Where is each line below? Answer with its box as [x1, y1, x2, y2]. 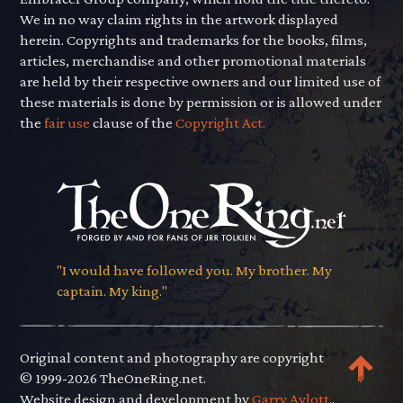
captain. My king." [56, 282, 167, 300]
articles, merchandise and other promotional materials [20, 51, 367, 69]
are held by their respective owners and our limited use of [20, 72, 381, 90]
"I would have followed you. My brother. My [56, 262, 332, 280]
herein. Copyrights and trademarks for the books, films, [20, 31, 368, 49]
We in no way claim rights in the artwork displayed [20, 10, 339, 28]
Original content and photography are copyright [20, 349, 325, 367]
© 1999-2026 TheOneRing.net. [20, 370, 207, 388]
